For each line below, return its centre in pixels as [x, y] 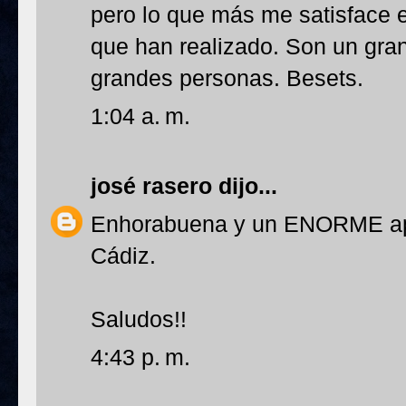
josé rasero [151, 186]
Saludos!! [139, 319]
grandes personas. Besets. [227, 78]
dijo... [245, 186]
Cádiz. [123, 256]
